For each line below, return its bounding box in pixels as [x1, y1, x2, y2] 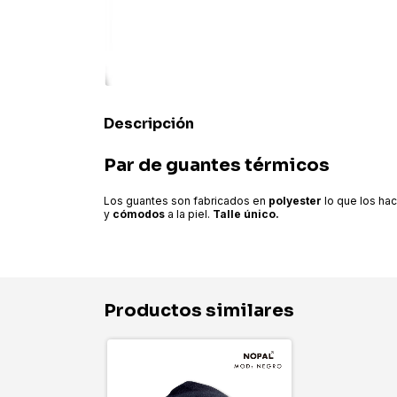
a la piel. [165, 207, 210, 222]
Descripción [104, 114, 194, 134]
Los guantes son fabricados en [104, 194, 269, 208]
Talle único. [213, 207, 279, 222]
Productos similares [104, 300, 294, 323]
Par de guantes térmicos [104, 154, 330, 177]
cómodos [113, 207, 165, 222]
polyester [269, 194, 322, 208]
